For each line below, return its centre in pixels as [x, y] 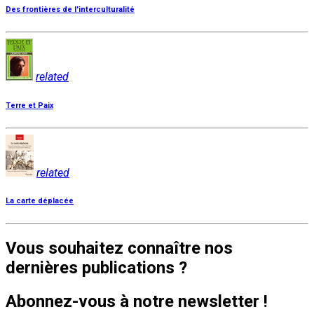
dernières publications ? [96, 268]
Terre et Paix [29, 105]
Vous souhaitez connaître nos [119, 248]
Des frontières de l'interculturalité [70, 9]
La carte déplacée [40, 201]
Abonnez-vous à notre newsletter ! [137, 302]
